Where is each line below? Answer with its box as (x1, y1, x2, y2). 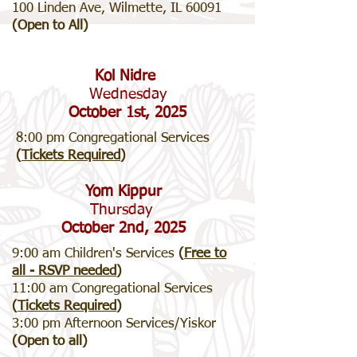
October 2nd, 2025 (61, 221, 186, 236)
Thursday (90, 202, 157, 218)
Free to (184, 247, 226, 261)
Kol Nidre (95, 69, 160, 84)
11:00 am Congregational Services (12, 282, 213, 296)
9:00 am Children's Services (12, 247, 178, 261)
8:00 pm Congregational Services (16, 131, 210, 145)
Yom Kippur (85, 184, 162, 199)
